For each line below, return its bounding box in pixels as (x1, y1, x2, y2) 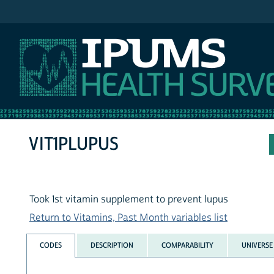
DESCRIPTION (90, 240, 133, 250)
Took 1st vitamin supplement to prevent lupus (29, 193, 228, 206)
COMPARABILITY (161, 240, 213, 250)
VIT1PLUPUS (29, 133, 119, 156)
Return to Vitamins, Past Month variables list (29, 212, 228, 224)
